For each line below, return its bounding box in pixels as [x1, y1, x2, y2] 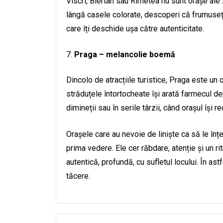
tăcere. [66, 171, 90, 181]
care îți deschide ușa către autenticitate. [66, 24, 204, 33]
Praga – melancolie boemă [74, 50, 175, 59]
